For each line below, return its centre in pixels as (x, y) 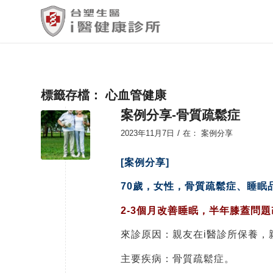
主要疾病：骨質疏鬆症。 (178, 258)
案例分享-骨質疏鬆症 (180, 115)
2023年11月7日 (147, 133)
